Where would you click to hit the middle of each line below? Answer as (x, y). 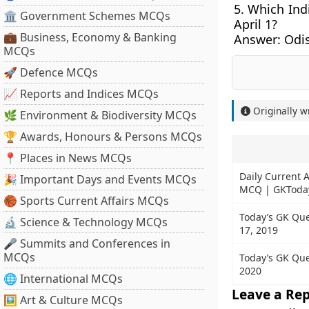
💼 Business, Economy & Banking (90, 37)
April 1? (255, 24)
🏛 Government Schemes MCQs (87, 16)
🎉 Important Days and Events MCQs (100, 179)
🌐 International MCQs (63, 279)
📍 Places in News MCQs (68, 158)
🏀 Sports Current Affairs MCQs (86, 201)
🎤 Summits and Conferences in (87, 243)
